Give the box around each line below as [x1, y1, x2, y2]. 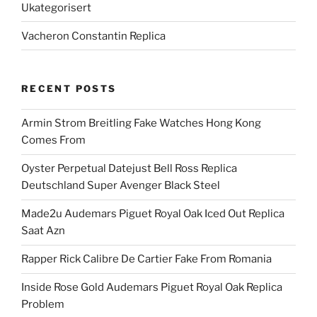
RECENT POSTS [21, 83, 117, 95]
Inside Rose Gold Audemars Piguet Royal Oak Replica [21, 281, 282, 294]
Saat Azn [21, 224, 65, 238]
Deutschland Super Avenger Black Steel [21, 179, 220, 192]
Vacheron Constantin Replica [21, 29, 166, 42]
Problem [21, 298, 64, 311]
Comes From [21, 134, 86, 147]
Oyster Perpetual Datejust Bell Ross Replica [21, 162, 237, 175]
